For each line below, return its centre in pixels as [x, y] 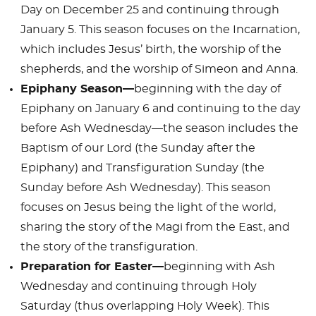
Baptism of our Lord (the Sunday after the [138, 148]
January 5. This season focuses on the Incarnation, [160, 29]
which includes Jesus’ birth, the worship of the [151, 49]
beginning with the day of [207, 89]
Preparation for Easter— [92, 266]
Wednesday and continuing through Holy [138, 286]
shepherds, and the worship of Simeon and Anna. [159, 69]
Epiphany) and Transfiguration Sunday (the [142, 168]
